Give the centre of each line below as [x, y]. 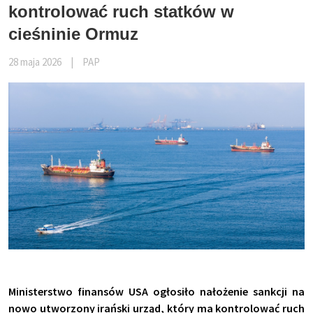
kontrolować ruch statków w [121, 12]
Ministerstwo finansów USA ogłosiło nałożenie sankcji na [156, 292]
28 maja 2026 [35, 62]
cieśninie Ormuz [73, 34]
